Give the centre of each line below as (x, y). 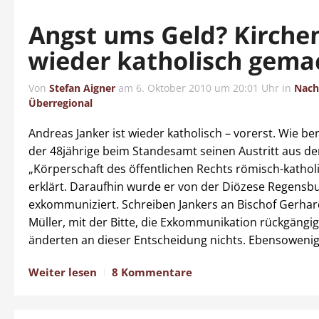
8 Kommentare (152, 272)
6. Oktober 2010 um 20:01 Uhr (208, 88)
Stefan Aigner (82, 88)
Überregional (61, 103)
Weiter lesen (63, 272)
